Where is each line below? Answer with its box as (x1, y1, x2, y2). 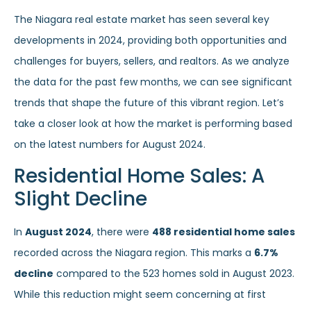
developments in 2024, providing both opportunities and (14, 33, 287, 48)
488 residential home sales (152, 225, 295, 239)
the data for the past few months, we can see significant (14, 75, 292, 90)
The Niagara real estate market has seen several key (14, 12, 269, 27)
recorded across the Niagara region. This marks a (14, 246, 254, 260)
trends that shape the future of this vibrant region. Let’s (14, 96, 284, 110)
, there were (92, 225, 152, 239)
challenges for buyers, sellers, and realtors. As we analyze (14, 54, 289, 69)
